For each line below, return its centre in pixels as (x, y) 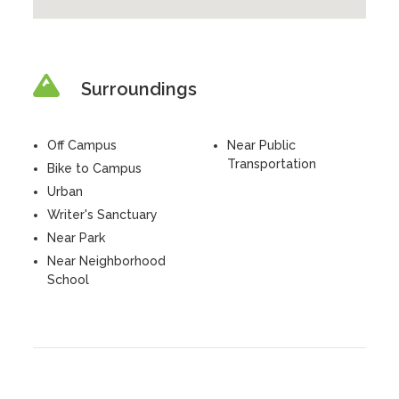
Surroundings (139, 89)
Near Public (261, 145)
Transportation (272, 164)
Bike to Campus (95, 168)
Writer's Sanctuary (103, 215)
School (69, 280)
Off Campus (82, 145)
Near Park (77, 238)
